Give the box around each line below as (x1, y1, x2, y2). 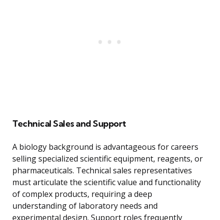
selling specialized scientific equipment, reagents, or (12, 153, 203, 165)
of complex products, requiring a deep (12, 189, 152, 200)
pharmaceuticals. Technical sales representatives (12, 165, 192, 176)
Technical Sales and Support (12, 118, 126, 130)
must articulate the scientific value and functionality (12, 177, 201, 188)
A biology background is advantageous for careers (12, 141, 198, 153)
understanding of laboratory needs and (12, 200, 158, 212)
